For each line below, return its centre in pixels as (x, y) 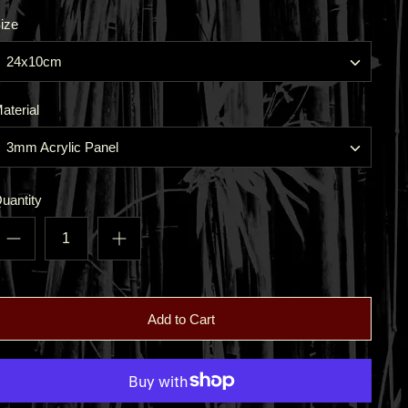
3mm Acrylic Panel (62, 147)
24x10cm (34, 61)
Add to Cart (182, 319)
